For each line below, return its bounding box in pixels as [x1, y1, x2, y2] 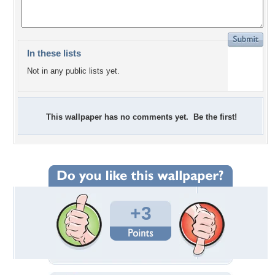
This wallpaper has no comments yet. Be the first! [46, 112, 237, 122]
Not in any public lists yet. [27, 66, 120, 76]
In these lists [27, 48, 81, 58]
